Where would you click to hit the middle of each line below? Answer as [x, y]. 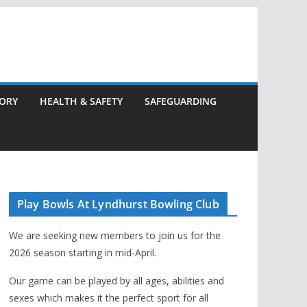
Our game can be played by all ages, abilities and [116, 280]
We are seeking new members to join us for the [115, 235]
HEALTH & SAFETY [81, 101]
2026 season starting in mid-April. [83, 252]
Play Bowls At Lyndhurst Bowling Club [118, 204]
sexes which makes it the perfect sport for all [109, 297]
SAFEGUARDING [181, 101]
